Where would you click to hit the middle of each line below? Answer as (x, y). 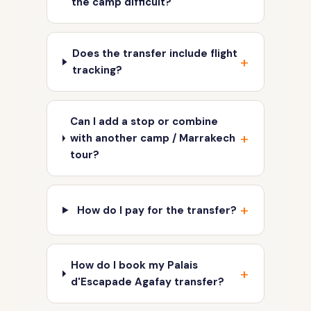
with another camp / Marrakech (152, 138)
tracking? (97, 70)
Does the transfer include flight (154, 54)
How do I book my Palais (134, 266)
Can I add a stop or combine (144, 122)
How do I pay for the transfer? (157, 210)
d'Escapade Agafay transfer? (147, 282)
